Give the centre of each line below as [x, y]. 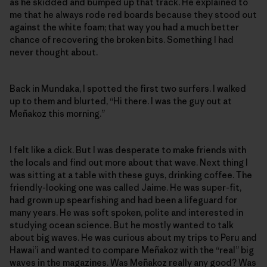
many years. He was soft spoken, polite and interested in [126, 212]
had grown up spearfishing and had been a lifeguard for [123, 200]
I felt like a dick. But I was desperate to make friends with [128, 150]
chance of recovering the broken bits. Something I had [122, 39]
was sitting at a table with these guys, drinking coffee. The [131, 175]
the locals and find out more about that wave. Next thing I [129, 162]
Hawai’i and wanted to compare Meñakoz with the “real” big [132, 250]
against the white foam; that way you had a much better [124, 27]
